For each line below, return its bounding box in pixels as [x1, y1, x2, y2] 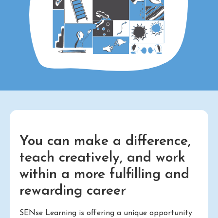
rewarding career [19, 183, 126, 198]
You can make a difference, [19, 134, 191, 148]
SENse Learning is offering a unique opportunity [19, 209, 192, 217]
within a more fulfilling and [19, 167, 189, 182]
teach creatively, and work [19, 150, 185, 165]
